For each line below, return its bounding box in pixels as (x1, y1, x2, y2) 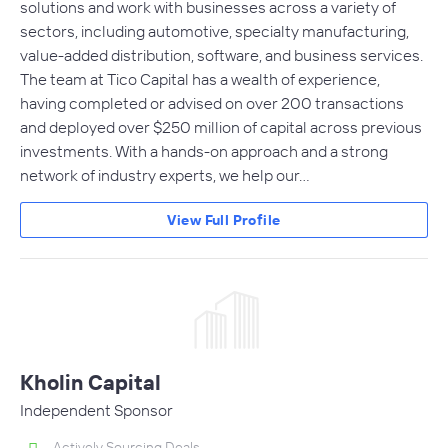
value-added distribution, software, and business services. (20, 45, 423, 66)
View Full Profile (167, 211, 281, 230)
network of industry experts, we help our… (20, 165, 310, 186)
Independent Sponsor (20, 400, 173, 421)
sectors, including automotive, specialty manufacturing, (20, 21, 409, 42)
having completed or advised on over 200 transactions (20, 93, 404, 114)
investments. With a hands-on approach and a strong (20, 141, 388, 162)
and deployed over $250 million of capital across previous (20, 117, 422, 138)
